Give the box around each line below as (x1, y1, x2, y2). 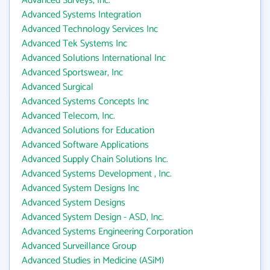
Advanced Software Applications (22, 137, 149, 153)
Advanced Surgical (22, 79, 93, 95)
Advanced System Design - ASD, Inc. (22, 209, 164, 225)
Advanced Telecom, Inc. (22, 108, 115, 124)
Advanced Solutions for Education (22, 122, 154, 139)
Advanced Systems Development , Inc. (22, 166, 172, 182)
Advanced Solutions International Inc (22, 50, 166, 66)
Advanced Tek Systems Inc (22, 36, 127, 52)
